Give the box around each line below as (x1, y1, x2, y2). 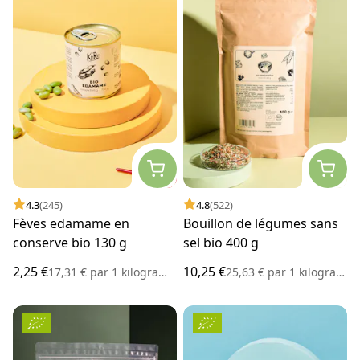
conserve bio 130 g (13, 233, 127, 252)
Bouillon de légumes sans (183, 214, 338, 232)
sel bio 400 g (183, 233, 259, 252)
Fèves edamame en (13, 214, 129, 232)
